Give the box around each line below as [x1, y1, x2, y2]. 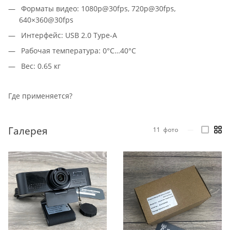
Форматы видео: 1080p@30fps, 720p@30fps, [21, 3, 176, 13]
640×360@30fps [19, 14, 73, 25]
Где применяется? [8, 90, 72, 101]
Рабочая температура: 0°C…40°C [21, 45, 136, 55]
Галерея [8, 124, 48, 137]
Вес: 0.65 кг [21, 61, 61, 71]
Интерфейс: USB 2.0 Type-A [21, 30, 117, 40]
